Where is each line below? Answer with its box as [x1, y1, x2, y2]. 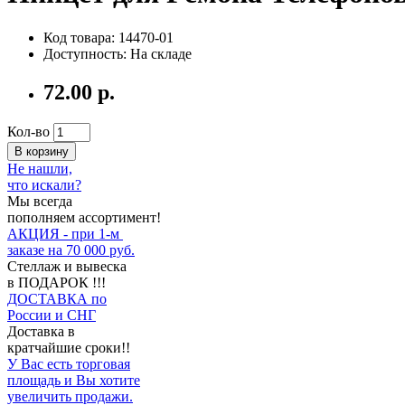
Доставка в [7, 323, 75, 339]
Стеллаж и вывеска [7, 258, 127, 274]
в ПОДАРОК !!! [7, 274, 106, 290]
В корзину [14, 144, 69, 158]
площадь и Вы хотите [7, 372, 140, 388]
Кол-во [7, 123, 50, 139]
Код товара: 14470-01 [43, 29, 174, 45]
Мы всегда [7, 193, 72, 209]
